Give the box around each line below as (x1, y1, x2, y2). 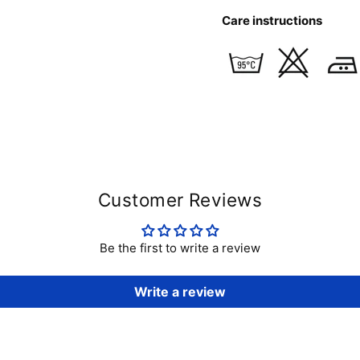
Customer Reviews (97, 189, 263, 211)
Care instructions (221, 12, 322, 28)
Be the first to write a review (100, 240, 260, 256)
